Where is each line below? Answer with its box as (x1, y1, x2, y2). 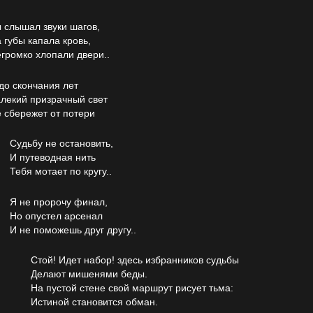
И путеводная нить (10, 152, 96, 163)
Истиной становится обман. (31, 296, 158, 307)
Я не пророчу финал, (10, 196, 108, 208)
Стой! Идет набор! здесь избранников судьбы (31, 254, 239, 265)
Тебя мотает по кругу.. (10, 166, 112, 177)
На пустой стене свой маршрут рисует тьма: (31, 282, 233, 293)
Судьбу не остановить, (10, 138, 113, 150)
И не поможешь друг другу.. (10, 224, 136, 235)
